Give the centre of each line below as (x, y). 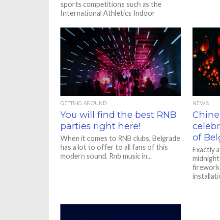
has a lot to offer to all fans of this (114, 147)
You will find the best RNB (119, 115)
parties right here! (101, 126)
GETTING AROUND (84, 103)
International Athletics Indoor (108, 13)
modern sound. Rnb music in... (106, 156)
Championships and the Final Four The (120, 22)
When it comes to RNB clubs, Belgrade (121, 138)
